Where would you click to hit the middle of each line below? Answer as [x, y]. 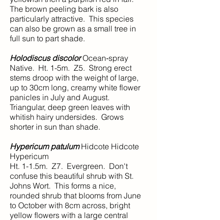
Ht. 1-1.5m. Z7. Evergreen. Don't [69, 166]
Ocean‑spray [104, 58]
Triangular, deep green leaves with [70, 107]
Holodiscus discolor [45, 58]
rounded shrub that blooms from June [75, 195]
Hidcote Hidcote [109, 146]
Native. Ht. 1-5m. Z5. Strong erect [71, 68]
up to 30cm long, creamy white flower [75, 87]
